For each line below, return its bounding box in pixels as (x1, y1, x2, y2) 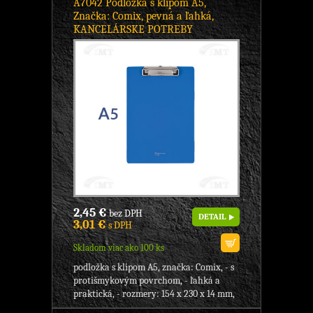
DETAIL (198, 212, 226, 222)
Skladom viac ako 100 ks (73, 242, 164, 254)
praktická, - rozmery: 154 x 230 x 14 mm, (73, 288, 235, 300)
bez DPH (107, 208, 143, 220)
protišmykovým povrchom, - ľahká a (73, 275, 220, 287)
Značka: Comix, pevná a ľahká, (73, 10, 214, 23)
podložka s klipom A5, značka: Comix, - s (73, 261, 234, 274)
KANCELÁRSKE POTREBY (73, 23, 193, 36)
